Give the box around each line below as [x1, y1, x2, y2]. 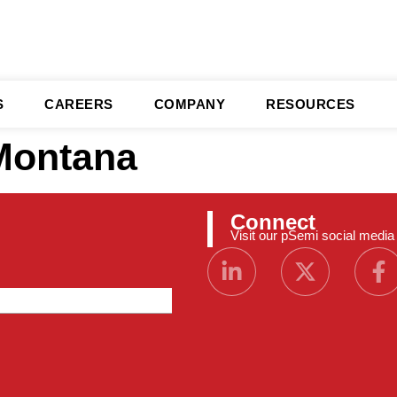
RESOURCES [266, 97, 355, 112]
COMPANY [153, 97, 225, 112]
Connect [230, 210, 316, 234]
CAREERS [44, 97, 113, 112]
